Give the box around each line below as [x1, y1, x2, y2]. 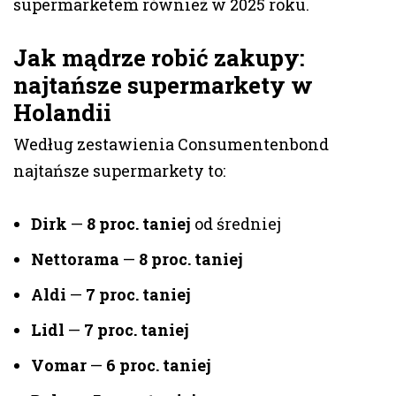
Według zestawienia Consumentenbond [13, 133, 329, 156]
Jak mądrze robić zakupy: [13, 42, 305, 73]
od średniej [191, 213, 281, 235]
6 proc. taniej [106, 354, 211, 377]
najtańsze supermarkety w [13, 70, 313, 101]
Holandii [13, 97, 111, 128]
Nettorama [31, 248, 119, 270]
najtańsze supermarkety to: [13, 160, 225, 182]
